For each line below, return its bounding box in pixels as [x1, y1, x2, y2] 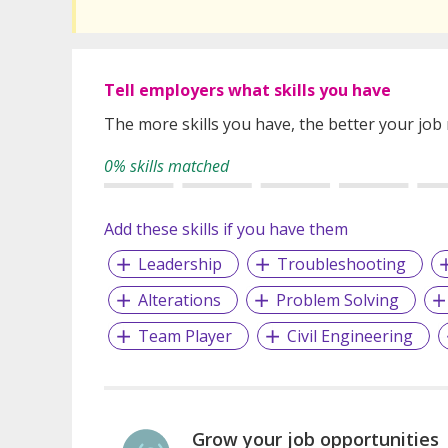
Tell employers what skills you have [104, 79, 391, 102]
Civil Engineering [286, 325, 413, 348]
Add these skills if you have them [104, 218, 348, 241]
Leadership [137, 253, 222, 276]
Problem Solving [275, 289, 399, 312]
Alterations [137, 289, 221, 312]
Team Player [137, 325, 232, 348]
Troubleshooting [276, 253, 406, 276]
